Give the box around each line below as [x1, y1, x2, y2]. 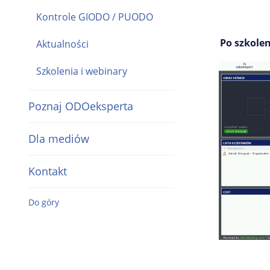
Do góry [28, 196, 59, 208]
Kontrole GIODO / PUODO [36, 10, 153, 24]
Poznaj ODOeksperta [28, 98, 133, 113]
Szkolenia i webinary [36, 64, 127, 78]
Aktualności [36, 37, 89, 51]
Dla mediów [28, 131, 89, 146]
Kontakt [28, 163, 67, 178]
